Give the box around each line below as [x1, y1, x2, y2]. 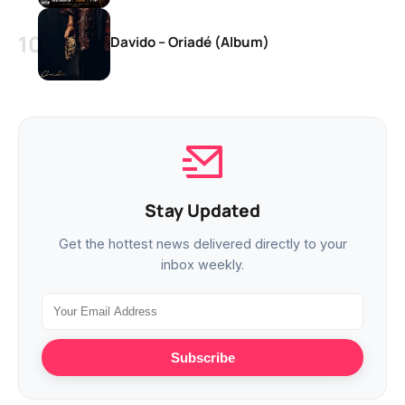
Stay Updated [145, 199, 260, 223]
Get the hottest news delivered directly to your [58, 236, 347, 252]
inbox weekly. [161, 257, 244, 273]
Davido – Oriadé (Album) [110, 33, 269, 52]
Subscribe [170, 350, 235, 366]
